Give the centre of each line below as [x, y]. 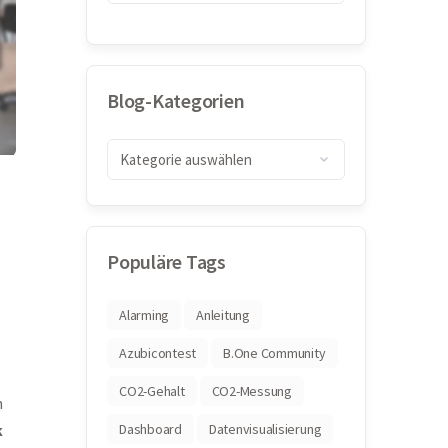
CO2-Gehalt [152, 391]
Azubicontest [158, 353]
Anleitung [223, 315]
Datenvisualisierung [265, 429]
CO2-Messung [251, 391]
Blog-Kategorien [176, 100]
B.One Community [274, 353]
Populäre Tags [166, 261]
